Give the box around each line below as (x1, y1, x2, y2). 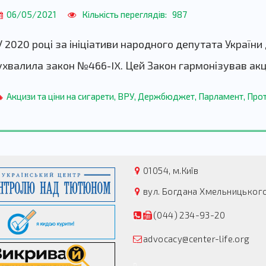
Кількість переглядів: (82, 8, 167, 20)
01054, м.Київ (143, 164, 199, 176)
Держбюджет (138, 90, 195, 102)
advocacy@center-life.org (143, 233, 250, 244)
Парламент (198, 90, 243, 102)
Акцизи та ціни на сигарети (7, 90, 114, 102)
